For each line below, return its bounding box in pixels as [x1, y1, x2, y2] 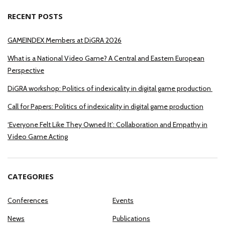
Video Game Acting [8, 132, 68, 142]
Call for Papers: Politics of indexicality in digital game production [8, 102, 203, 111]
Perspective [8, 66, 44, 75]
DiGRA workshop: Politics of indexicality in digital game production [8, 84, 212, 93]
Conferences [8, 196, 48, 205]
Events [113, 196, 134, 205]
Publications [113, 214, 150, 223]
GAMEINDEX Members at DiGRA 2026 [8, 36, 122, 45]
